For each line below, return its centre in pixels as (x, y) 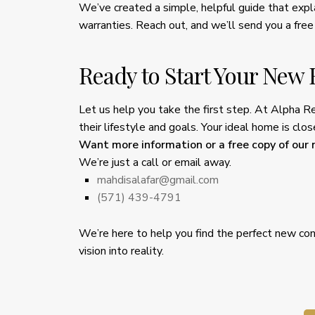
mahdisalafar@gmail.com (158, 180)
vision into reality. (121, 251)
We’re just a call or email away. (155, 162)
